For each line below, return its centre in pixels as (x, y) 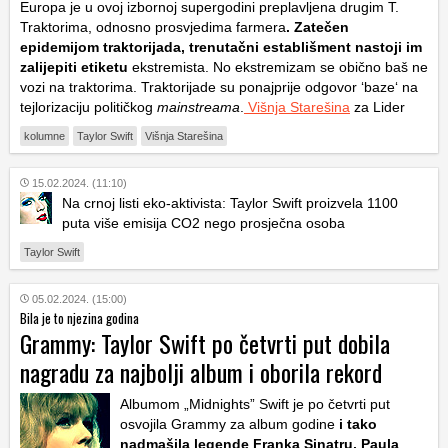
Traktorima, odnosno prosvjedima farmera (153, 26)
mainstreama (198, 106)
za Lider (377, 106)
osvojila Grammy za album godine (227, 423)
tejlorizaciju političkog (88, 106)
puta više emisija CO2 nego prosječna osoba (203, 222)
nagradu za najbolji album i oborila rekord (201, 371)
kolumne (44, 135)
